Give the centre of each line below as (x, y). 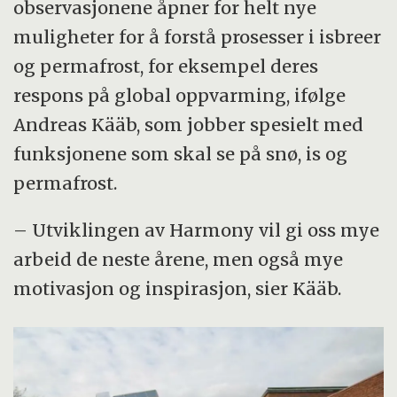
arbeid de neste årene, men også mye (179, 259)
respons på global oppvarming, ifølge (180, 95)
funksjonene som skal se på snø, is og (181, 153)
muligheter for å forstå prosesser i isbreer (198, 36)
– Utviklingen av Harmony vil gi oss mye (197, 230)
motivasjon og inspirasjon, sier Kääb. (178, 288)
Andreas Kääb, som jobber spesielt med (189, 124)
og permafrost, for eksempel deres (166, 66)
